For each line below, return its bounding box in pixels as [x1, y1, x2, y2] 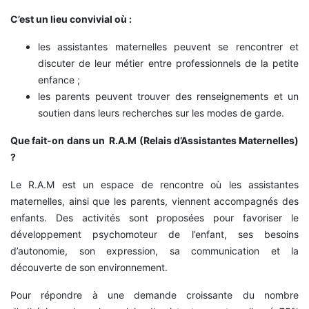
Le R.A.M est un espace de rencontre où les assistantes [10, 179, 299, 191]
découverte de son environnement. [10, 261, 168, 274]
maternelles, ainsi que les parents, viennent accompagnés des [10, 195, 299, 208]
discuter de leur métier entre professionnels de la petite [38, 57, 299, 70]
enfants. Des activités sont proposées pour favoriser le [10, 212, 299, 224]
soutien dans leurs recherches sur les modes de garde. [38, 107, 284, 119]
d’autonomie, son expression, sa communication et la [10, 245, 299, 257]
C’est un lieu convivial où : [10, 13, 132, 26]
